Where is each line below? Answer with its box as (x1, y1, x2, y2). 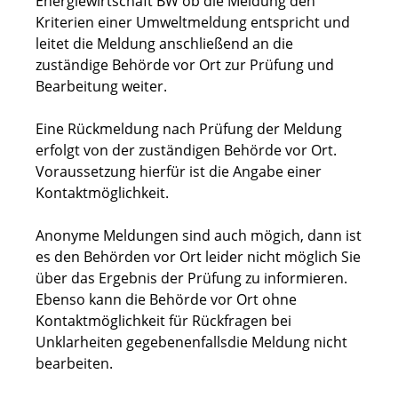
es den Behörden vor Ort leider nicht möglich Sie (36, 247, 361, 267)
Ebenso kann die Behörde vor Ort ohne (36, 290, 297, 310)
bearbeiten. (36, 354, 113, 374)
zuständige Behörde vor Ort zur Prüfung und (36, 55, 334, 76)
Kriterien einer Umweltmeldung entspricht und (36, 12, 350, 33)
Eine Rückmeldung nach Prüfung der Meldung (36, 119, 342, 139)
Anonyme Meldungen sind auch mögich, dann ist (36, 226, 362, 246)
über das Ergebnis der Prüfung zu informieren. (36, 268, 347, 289)
